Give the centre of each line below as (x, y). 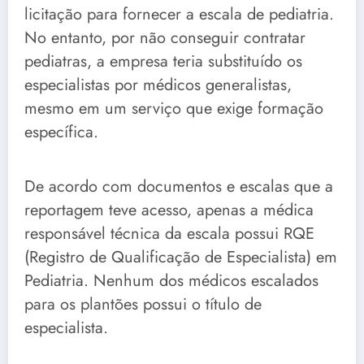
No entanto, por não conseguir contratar (165, 38)
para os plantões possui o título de (143, 305)
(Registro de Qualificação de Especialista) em (181, 258)
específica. (61, 132)
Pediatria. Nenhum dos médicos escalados (171, 281)
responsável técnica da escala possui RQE (169, 234)
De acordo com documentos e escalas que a (179, 187)
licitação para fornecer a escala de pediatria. (179, 15)
